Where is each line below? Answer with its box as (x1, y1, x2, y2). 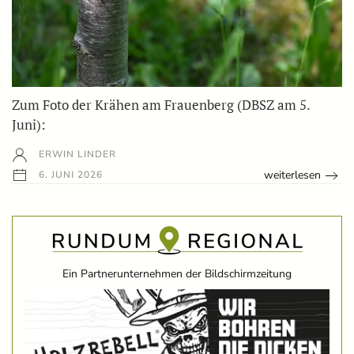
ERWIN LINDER (36, 147, 116, 160)
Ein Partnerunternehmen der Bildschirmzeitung (62, 266, 292, 282)
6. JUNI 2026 (36, 168, 103, 182)
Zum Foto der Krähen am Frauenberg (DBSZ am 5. (12, 95, 310, 114)
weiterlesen (264, 168, 322, 183)
